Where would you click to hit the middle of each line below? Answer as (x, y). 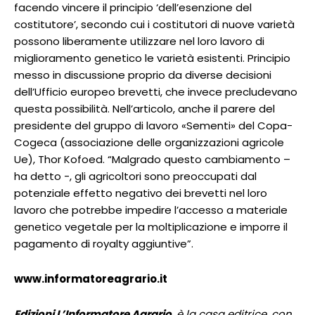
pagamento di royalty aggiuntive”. (104, 244)
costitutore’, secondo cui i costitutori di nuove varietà (154, 25)
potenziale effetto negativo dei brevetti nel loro (141, 193)
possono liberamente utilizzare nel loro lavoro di (139, 41)
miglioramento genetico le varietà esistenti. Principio (152, 58)
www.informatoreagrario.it (91, 279)
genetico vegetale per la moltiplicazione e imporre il (151, 227)
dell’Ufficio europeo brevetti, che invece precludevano (156, 92)
